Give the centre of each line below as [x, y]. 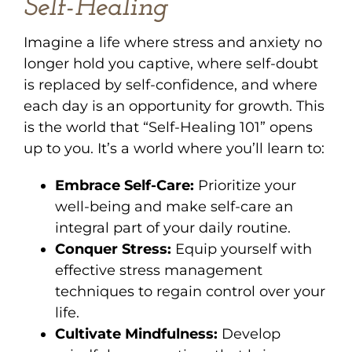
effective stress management [159, 270]
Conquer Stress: [113, 249]
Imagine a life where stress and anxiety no [173, 42]
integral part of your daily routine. [173, 227]
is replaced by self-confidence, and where [170, 84]
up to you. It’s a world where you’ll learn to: [174, 148]
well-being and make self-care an [174, 206]
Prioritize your [245, 185]
